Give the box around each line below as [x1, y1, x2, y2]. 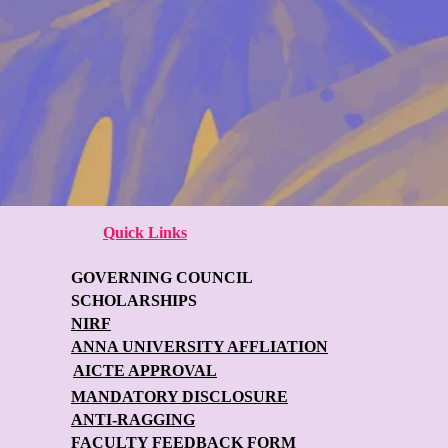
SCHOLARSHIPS [71, 292, 197, 309]
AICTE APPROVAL [73, 362, 217, 379]
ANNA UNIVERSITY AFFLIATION [71, 338, 328, 355]
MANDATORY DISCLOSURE [71, 388, 288, 405]
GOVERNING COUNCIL [71, 269, 253, 286]
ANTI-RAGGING [71, 411, 195, 428]
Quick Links [103, 224, 187, 241]
